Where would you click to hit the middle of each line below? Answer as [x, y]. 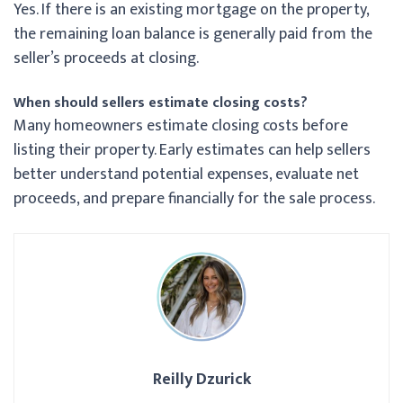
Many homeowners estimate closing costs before [181, 125]
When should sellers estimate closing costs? [161, 103]
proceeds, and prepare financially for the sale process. [194, 198]
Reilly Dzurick [201, 379]
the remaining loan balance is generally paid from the [193, 34]
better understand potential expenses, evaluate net [186, 174]
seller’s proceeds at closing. [106, 58]
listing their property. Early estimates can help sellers [192, 150]
